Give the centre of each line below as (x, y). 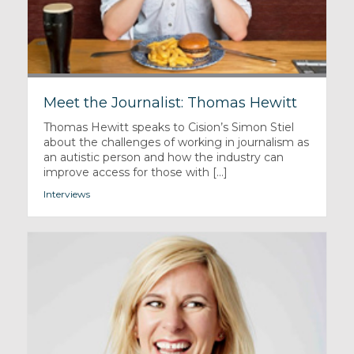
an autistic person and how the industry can (163, 158)
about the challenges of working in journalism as (176, 143)
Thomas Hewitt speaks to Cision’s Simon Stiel (168, 128)
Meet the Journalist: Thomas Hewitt (170, 103)
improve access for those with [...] (135, 173)
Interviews (66, 194)
